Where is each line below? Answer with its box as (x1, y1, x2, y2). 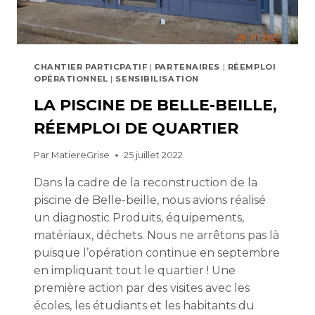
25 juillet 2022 (124, 150, 184, 161)
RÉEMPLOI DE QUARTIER (34, 118, 238, 138)
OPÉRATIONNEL (34, 74, 108, 84)
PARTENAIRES (154, 62, 221, 72)
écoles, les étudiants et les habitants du (34, 299, 255, 313)
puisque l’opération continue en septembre (34, 246, 280, 260)
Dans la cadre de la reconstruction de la (34, 176, 257, 190)
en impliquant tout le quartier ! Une (34, 264, 236, 278)
